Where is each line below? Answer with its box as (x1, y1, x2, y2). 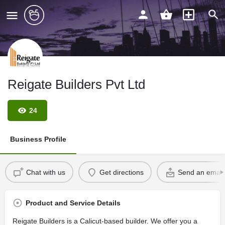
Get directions (99, 168, 144, 176)
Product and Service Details (26, 199, 121, 207)
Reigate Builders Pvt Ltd (8, 77, 145, 92)
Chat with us (26, 168, 65, 176)
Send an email (177, 168, 223, 176)
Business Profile (10, 135, 66, 143)
